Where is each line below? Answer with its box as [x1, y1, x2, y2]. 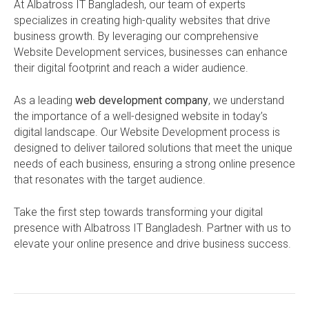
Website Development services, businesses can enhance [14, 46, 288, 59]
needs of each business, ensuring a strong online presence [14, 157, 295, 171]
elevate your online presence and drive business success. [14, 237, 291, 250]
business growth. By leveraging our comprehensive [14, 30, 259, 43]
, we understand [208, 94, 284, 108]
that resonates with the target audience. [14, 173, 206, 187]
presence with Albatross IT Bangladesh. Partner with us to [14, 221, 291, 235]
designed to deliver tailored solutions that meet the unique [14, 141, 292, 155]
